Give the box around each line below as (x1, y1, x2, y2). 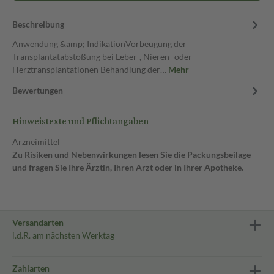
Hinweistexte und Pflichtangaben (12, 113, 149, 130)
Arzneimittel (12, 136, 60, 147)
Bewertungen (12, 85, 63, 95)
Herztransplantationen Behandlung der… (12, 64, 168, 75)
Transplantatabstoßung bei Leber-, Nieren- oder (12, 51, 192, 62)
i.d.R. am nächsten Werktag (12, 230, 114, 240)
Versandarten (12, 217, 64, 228)
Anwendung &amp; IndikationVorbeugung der (12, 39, 187, 49)
